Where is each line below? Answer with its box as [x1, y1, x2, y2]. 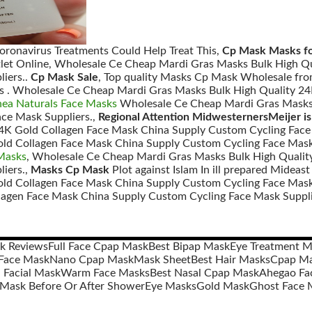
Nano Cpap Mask [49, 254, 134, 265]
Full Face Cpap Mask [47, 241, 148, 252]
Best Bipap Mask [148, 241, 230, 252]
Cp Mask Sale [31, 72, 98, 83]
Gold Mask [196, 281, 249, 292]
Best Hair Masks [190, 254, 270, 265]
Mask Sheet [133, 254, 191, 265]
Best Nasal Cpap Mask [150, 267, 259, 279]
